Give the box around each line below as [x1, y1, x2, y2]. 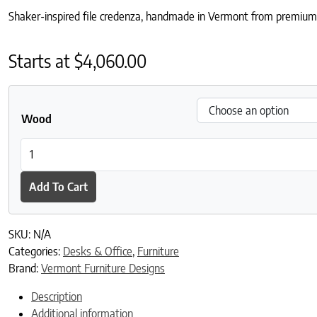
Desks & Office [63, 244, 132, 259]
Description [31, 289, 82, 304]
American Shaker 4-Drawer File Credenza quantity [20, 138, 252, 153]
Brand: [8, 261, 41, 276]
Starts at [8, 49, 74, 71]
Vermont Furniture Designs [41, 261, 165, 276]
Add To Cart [29, 179, 88, 194]
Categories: [8, 244, 63, 259]
